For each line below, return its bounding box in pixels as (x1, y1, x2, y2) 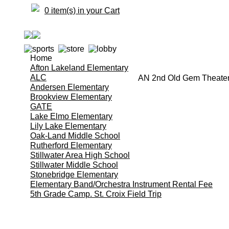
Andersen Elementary (30, 82, 109, 91)
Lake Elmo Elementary (30, 111, 112, 121)
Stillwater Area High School (30, 150, 130, 159)
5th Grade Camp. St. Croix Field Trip (30, 189, 162, 198)
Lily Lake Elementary (30, 121, 106, 130)
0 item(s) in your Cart (44, 6, 120, 15)
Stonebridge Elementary (30, 170, 118, 179)
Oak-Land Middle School (30, 131, 120, 140)
